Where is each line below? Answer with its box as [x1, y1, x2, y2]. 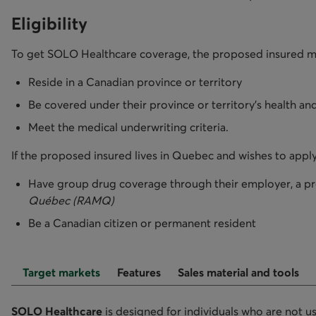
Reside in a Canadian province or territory [28, 74, 242, 89]
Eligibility [11, 13, 87, 34]
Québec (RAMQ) [28, 193, 114, 207]
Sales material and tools [178, 265, 299, 279]
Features [117, 265, 161, 279]
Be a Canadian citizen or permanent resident [28, 215, 256, 230]
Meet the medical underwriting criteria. [28, 119, 229, 134]
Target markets [23, 265, 100, 279]
